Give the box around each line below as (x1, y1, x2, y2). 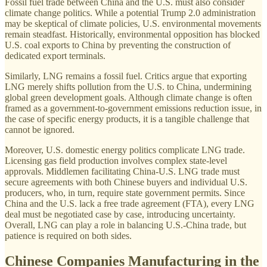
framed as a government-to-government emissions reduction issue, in (5, 103, 262, 113)
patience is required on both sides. (5, 230, 132, 241)
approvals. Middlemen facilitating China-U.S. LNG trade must (5, 166, 240, 176)
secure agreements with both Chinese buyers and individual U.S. (5, 176, 247, 187)
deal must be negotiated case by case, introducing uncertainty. (5, 209, 235, 219)
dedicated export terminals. (5, 50, 105, 61)
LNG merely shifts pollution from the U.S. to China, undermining (5, 81, 252, 92)
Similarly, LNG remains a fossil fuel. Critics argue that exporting (5, 70, 247, 81)
